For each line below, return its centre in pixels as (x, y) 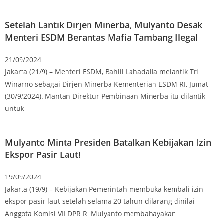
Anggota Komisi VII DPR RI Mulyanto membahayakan (90, 213)
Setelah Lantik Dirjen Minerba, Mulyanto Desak (104, 25)
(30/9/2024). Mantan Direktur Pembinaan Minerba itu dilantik (105, 96)
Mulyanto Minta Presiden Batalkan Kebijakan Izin (108, 142)
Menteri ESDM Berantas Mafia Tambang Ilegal (101, 37)
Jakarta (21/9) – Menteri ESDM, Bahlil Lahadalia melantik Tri (102, 71)
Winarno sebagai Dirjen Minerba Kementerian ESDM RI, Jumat (107, 84)
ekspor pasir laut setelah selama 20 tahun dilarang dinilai (100, 201)
